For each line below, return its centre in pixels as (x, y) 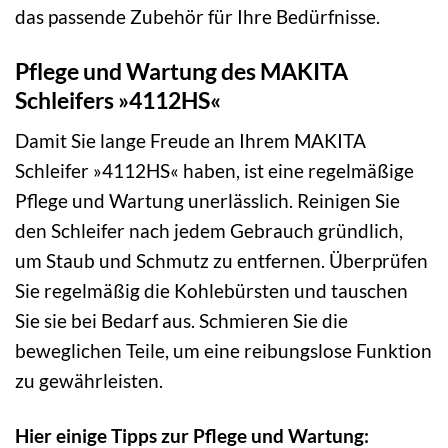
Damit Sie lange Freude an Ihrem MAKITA (190, 141)
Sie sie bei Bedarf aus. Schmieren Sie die (181, 321)
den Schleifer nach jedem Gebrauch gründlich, (209, 231)
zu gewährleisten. (89, 381)
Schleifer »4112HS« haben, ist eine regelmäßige (214, 171)
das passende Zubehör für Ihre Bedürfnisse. (197, 16)
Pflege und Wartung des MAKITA (181, 70)
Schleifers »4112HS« (118, 99)
